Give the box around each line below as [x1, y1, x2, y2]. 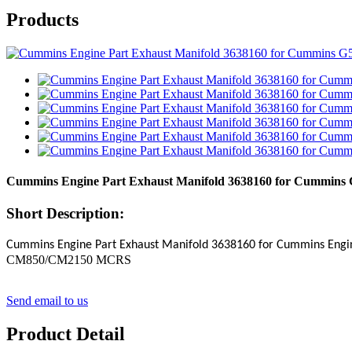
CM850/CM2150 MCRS [6, 253, 131, 267]
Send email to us [6, 294, 88, 308]
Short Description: [6, 205, 124, 222]
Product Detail [6, 323, 125, 344]
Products [6, 9, 79, 30]
